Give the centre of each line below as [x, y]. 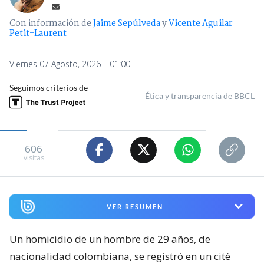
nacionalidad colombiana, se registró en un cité [120, 256]
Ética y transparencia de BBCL [200, 95]
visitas [34, 158]
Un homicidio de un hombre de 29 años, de [110, 239]
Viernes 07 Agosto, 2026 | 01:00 [70, 64]
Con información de [50, 23]
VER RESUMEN [135, 206]
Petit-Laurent [38, 33]
